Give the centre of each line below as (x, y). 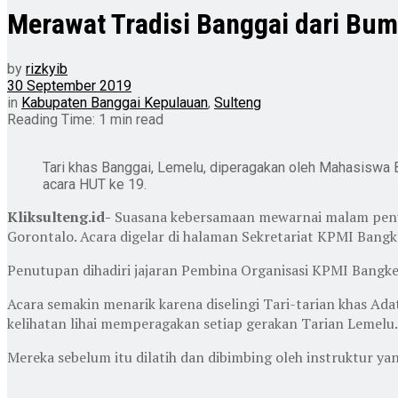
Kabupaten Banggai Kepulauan (115, 102)
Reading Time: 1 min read (85, 119)
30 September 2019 (69, 85)
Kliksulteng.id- (59, 216)
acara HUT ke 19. (95, 184)
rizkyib (47, 68)
